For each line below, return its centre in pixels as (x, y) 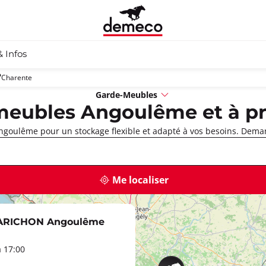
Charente (17, 77)
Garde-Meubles (126, 94)
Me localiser (140, 180)
